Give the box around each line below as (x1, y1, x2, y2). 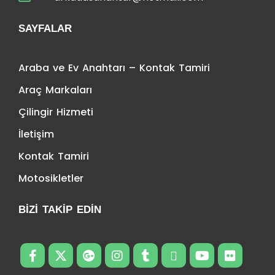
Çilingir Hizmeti (18, 104, 93, 119)
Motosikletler (18, 171, 83, 185)
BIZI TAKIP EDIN (18, 203, 101, 215)
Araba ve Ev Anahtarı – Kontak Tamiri (18, 60, 210, 75)
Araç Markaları (18, 82, 92, 97)
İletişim (18, 126, 54, 141)
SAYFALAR (18, 22, 72, 34)
